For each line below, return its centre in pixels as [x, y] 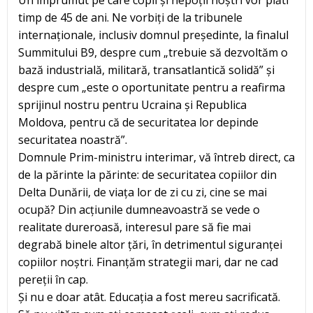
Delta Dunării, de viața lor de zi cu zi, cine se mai [143, 192]
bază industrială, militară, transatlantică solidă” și [146, 70]
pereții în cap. [53, 279]
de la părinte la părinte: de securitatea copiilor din [147, 174]
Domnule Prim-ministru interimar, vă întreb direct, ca [156, 157]
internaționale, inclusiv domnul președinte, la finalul [153, 35]
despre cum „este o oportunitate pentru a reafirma [152, 87]
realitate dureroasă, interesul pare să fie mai [134, 227]
